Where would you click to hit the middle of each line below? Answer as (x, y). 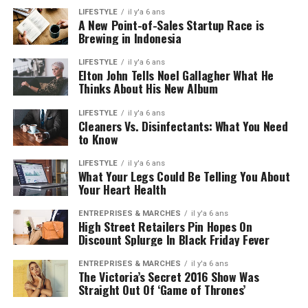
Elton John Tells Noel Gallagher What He (176, 75)
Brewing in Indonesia (130, 38)
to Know (98, 139)
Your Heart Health (122, 189)
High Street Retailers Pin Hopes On (165, 227)
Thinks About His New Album (148, 88)
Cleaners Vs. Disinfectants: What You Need (183, 125)
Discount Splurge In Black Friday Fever (174, 240)
